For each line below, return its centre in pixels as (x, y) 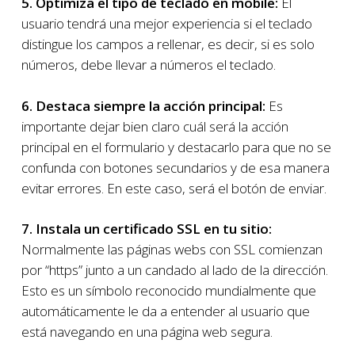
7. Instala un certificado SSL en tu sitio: (146, 229)
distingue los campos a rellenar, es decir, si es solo (168, 44)
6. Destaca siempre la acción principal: (143, 105)
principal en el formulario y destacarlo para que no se (176, 147)
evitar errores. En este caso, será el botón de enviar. (174, 188)
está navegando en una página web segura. (147, 332)
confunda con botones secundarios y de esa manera (175, 167)
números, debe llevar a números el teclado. (148, 65)
